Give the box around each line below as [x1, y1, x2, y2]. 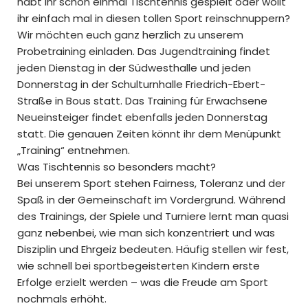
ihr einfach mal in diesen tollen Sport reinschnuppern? [17, 11, 290, 25]
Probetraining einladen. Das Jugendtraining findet [17, 44, 270, 58]
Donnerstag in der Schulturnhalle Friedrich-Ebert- [17, 77, 265, 91]
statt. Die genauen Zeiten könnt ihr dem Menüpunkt [17, 126, 281, 141]
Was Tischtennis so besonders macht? [17, 159, 216, 174]
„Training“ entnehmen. [17, 143, 130, 157]
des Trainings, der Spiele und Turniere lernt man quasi [17, 209, 289, 223]
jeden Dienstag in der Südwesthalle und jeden [17, 60, 251, 75]
